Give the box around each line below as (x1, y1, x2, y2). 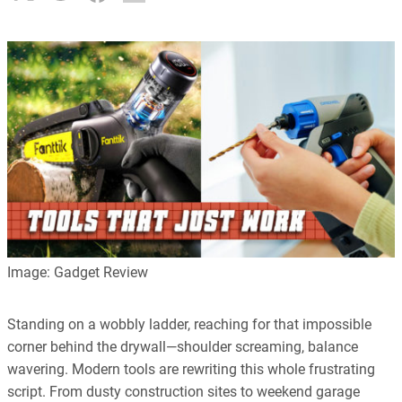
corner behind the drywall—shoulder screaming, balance (7, 337, 358, 355)
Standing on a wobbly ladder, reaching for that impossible (7, 315, 371, 333)
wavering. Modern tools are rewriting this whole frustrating (7, 360, 375, 378)
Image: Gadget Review (7, 263, 148, 281)
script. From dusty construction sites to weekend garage (7, 382, 360, 400)
